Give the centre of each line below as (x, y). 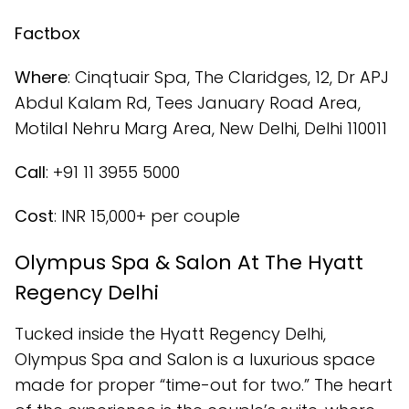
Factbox (47, 33)
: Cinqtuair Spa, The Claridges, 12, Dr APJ (228, 77)
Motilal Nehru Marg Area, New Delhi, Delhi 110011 (201, 128)
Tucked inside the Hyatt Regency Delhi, (170, 333)
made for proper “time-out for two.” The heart (204, 384)
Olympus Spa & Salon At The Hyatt (189, 262)
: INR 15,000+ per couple (147, 215)
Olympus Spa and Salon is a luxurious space (195, 359)
